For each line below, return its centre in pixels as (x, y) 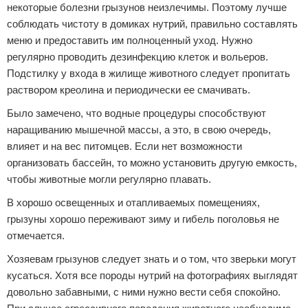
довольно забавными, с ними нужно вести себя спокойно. (144, 292)
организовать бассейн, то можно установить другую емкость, (152, 163)
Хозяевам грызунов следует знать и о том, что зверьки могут (152, 259)
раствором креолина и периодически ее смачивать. (129, 90)
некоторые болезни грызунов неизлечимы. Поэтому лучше (147, 7)
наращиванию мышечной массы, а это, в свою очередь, (139, 130)
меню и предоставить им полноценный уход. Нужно (130, 40)
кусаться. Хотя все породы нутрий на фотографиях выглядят (152, 275)
